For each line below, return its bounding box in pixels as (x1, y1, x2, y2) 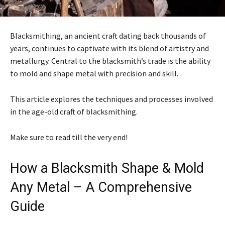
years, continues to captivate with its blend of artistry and (10, 43, 209, 54)
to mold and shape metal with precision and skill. (10, 68, 178, 79)
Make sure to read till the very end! (10, 132, 128, 143)
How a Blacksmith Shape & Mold (10, 160, 204, 177)
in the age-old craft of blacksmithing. (10, 106, 138, 117)
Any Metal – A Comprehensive (10, 179, 192, 196)
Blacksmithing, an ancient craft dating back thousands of (10, 31, 206, 41)
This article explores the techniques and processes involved (10, 94, 213, 104)
